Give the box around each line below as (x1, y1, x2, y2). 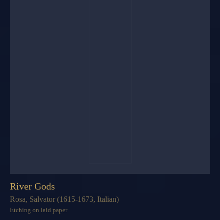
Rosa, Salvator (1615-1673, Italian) (10, 194, 119, 203)
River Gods (10, 180, 55, 192)
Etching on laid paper (10, 206, 67, 214)
